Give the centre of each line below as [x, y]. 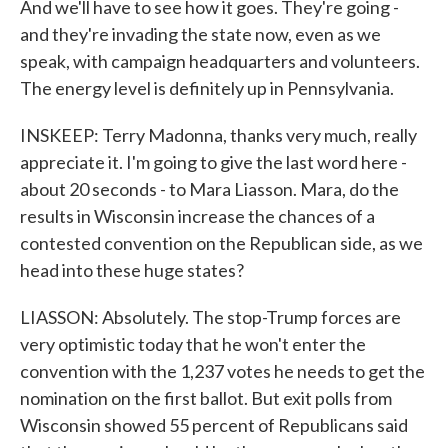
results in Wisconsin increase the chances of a [197, 216]
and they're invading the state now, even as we [200, 34]
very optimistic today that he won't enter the [193, 344]
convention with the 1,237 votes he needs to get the [222, 371]
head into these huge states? [132, 270]
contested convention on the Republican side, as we [221, 243]
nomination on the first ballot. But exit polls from [206, 398]
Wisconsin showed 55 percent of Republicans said [214, 425]
